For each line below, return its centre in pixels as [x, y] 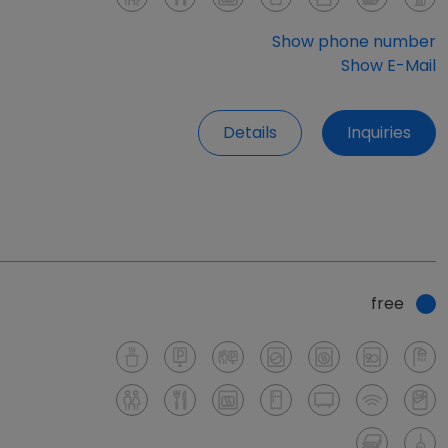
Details [250, 132]
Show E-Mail [388, 66]
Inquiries [379, 132]
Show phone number [354, 42]
